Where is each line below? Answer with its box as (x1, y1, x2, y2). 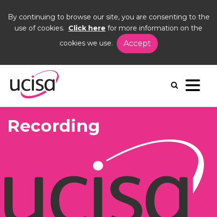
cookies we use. (59, 38, 117, 47)
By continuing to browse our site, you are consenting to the (7, 13, 210, 21)
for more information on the (106, 24, 202, 32)
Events (59, 50, 83, 59)
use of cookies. (15, 24, 68, 32)
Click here (68, 24, 106, 32)
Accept (123, 39, 151, 48)
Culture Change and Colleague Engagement (22, 65, 175, 74)
